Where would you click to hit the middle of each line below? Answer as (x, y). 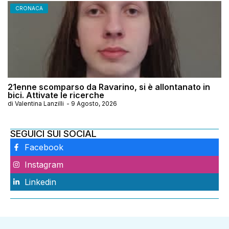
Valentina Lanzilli (39, 103)
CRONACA (29, 8)
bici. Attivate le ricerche (56, 95)
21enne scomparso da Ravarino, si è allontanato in (109, 87)
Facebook (44, 147)
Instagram (44, 164)
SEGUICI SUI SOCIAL (53, 133)
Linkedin (40, 182)
